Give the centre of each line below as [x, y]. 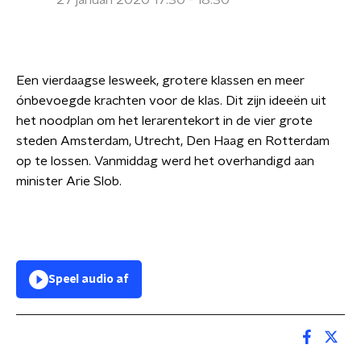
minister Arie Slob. [69, 181]
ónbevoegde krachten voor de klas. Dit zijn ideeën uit [171, 101]
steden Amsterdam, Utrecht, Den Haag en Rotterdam [173, 141]
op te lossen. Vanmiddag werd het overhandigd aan [165, 161]
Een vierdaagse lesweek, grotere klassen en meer [160, 81]
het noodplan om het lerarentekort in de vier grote [164, 121]
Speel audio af [89, 280]
